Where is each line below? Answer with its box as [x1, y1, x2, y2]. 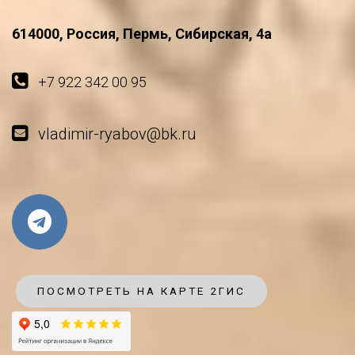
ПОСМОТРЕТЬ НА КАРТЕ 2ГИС [37, 284, 246, 297]
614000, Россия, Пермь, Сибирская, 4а [12, 25, 272, 43]
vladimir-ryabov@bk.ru [38, 124, 197, 143]
